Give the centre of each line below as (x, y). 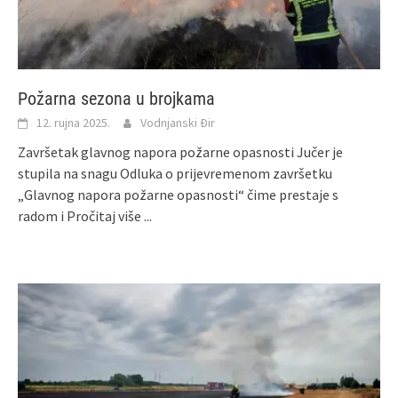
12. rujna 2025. (73, 122)
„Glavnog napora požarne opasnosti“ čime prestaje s (178, 194)
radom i (42, 215)
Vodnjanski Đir (178, 122)
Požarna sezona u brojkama (116, 98)
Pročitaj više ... (109, 215)
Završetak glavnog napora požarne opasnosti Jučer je (180, 151)
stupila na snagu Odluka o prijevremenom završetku (175, 173)
